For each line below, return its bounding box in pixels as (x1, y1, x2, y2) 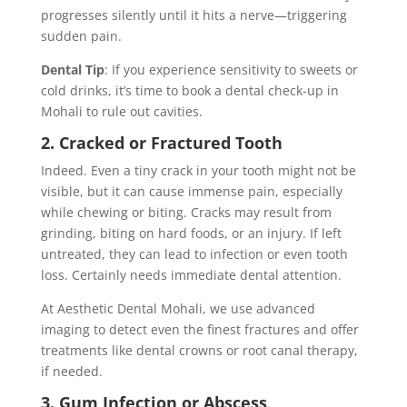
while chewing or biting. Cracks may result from (40, 203, 332, 222)
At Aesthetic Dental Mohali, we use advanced (40, 300, 315, 318)
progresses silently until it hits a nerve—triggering (40, 6, 347, 25)
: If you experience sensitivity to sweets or (104, 61, 358, 79)
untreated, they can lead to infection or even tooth (40, 245, 348, 263)
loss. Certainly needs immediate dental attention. (40, 266, 342, 284)
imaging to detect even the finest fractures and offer (40, 321, 359, 339)
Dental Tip (40, 61, 104, 79)
